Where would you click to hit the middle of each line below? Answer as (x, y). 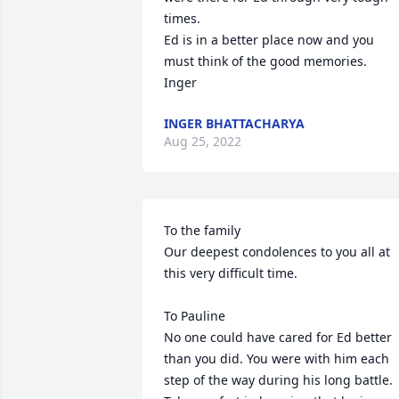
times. (182, 18)
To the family (202, 230)
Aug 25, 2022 (203, 141)
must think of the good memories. (265, 61)
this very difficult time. (232, 273)
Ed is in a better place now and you (269, 40)
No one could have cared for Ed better (278, 337)
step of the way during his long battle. (278, 380)
